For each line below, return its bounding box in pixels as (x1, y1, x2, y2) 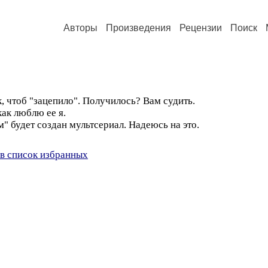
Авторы (63, 23, 98, 33)
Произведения (106, 23, 171, 33)
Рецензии (179, 23, 222, 33)
